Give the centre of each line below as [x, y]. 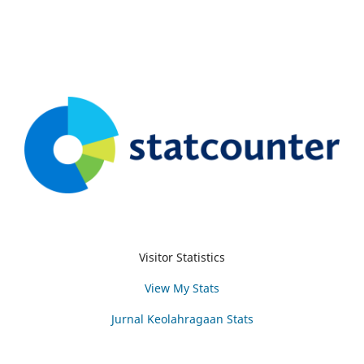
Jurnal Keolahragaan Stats [182, 318]
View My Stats [182, 288]
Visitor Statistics [182, 257]
